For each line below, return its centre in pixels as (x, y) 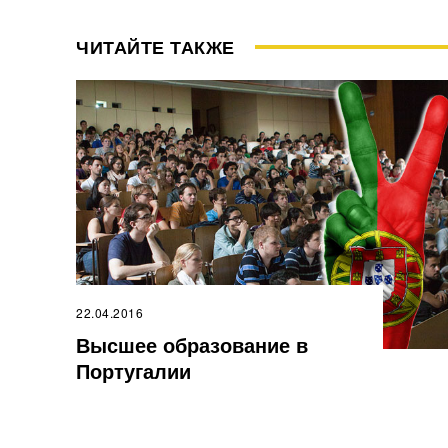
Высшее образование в (192, 345)
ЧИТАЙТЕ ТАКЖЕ (155, 47)
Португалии (133, 371)
